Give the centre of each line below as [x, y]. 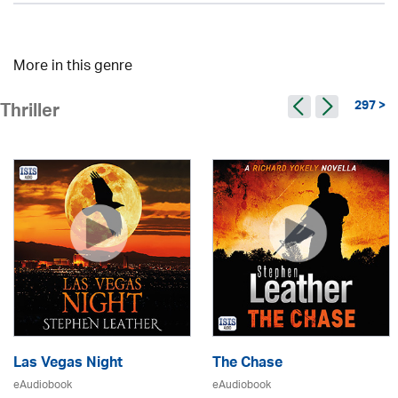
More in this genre [73, 67]
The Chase [247, 364]
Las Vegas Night [68, 364]
